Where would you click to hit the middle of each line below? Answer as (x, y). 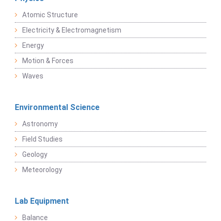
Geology (35, 155)
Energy (33, 46)
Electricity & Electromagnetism (72, 30)
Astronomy (40, 124)
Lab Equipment (42, 201)
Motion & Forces (48, 61)
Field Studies (42, 139)
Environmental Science (57, 108)
